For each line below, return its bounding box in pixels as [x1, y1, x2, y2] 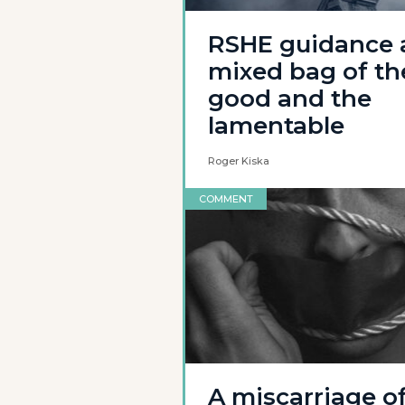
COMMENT [199, 193, 253, 205]
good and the [208, 84, 372, 113]
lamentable [208, 111, 344, 140]
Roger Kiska [208, 155, 269, 167]
